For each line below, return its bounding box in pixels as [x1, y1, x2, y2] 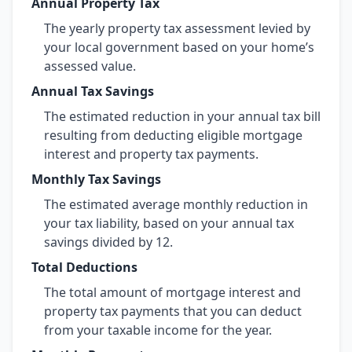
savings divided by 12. [44, 233, 173, 251]
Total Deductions [31, 258, 137, 276]
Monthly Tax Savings [31, 170, 161, 188]
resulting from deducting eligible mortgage [44, 126, 302, 144]
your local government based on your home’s [44, 38, 314, 56]
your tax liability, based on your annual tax [44, 214, 294, 232]
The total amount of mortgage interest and [44, 284, 301, 301]
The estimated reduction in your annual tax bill [44, 108, 321, 125]
